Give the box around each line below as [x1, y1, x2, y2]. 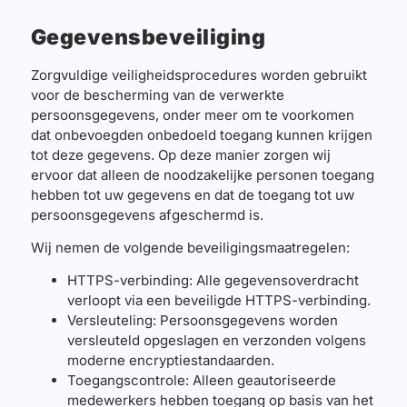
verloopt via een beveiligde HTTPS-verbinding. [66, 292, 371, 310]
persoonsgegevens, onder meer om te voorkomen [30, 105, 354, 124]
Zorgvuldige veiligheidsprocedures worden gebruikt [30, 65, 367, 84]
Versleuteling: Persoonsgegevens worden [66, 312, 338, 330]
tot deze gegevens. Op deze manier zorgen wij [30, 145, 331, 164]
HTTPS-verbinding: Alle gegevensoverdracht [66, 272, 359, 290]
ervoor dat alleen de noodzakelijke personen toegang [30, 165, 374, 184]
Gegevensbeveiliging [30, 24, 266, 50]
